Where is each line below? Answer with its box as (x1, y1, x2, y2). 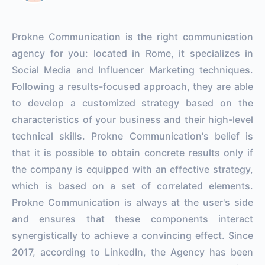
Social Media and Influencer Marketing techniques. (12, 63, 253, 76)
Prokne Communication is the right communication (12, 30, 253, 43)
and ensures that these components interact (12, 212, 253, 225)
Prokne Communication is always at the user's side (12, 196, 253, 208)
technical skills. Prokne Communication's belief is (12, 130, 253, 142)
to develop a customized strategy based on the (12, 96, 253, 109)
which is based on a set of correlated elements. (12, 179, 253, 192)
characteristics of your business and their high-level (12, 113, 253, 125)
